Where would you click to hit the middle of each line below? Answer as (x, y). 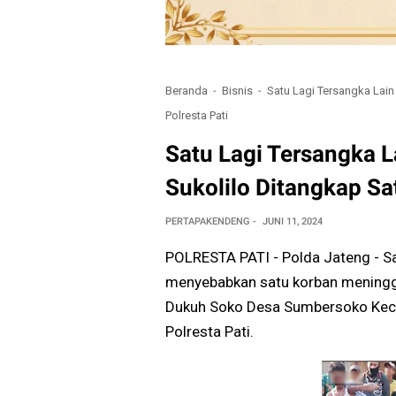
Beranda (187, 90)
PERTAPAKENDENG (207, 222)
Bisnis (237, 90)
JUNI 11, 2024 (293, 222)
